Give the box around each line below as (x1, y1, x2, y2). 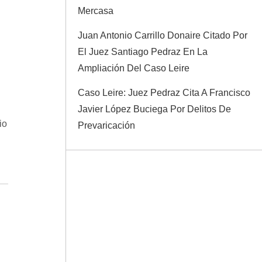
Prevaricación (78, 120, 135, 130)
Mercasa (78, 6, 113, 16)
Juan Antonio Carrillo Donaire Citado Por (78, 30, 247, 40)
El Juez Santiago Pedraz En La (78, 47, 208, 57)
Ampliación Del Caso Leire (78, 63, 189, 73)
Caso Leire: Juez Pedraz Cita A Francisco (78, 88, 250, 98)
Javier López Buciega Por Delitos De (78, 104, 231, 114)
